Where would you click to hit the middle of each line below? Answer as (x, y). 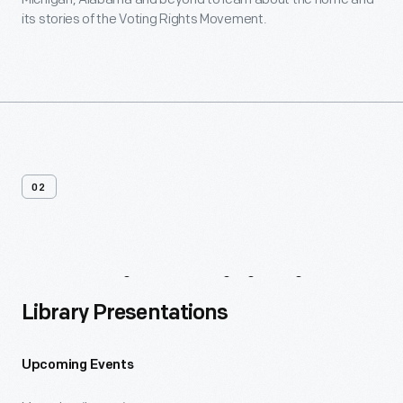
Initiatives (276, 297)
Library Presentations (125, 314)
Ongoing (100, 297)
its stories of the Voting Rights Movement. (146, 19)
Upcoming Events (78, 366)
